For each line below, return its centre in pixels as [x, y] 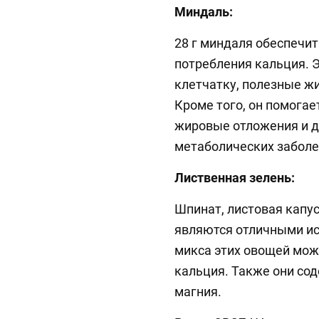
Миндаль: [204, 12]
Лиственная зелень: [235, 178]
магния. [198, 292]
